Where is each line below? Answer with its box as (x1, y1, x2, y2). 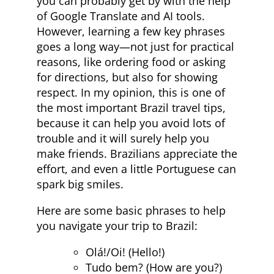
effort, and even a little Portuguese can (37, 161, 236, 177)
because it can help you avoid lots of (37, 116, 225, 131)
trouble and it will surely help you (37, 131, 209, 146)
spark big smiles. (37, 177, 124, 192)
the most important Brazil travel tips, (37, 100, 226, 116)
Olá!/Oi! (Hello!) (86, 245, 165, 260)
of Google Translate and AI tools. (37, 9, 205, 24)
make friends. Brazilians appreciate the (37, 146, 237, 161)
